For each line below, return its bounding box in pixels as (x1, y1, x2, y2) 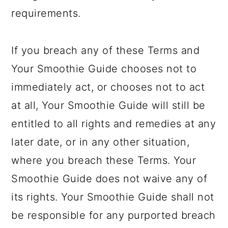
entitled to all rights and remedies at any (11, 118, 216, 130)
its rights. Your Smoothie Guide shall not (11, 191, 214, 203)
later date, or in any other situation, (11, 136, 190, 148)
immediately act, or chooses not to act (11, 81, 205, 93)
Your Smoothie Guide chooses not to (11, 63, 197, 75)
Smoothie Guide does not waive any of (11, 173, 208, 185)
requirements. (11, 7, 81, 19)
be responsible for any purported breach (11, 209, 216, 221)
